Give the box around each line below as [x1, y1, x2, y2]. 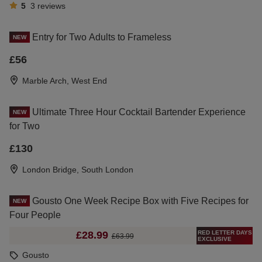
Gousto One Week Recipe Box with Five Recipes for [32, 195, 249, 206]
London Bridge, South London [22, 164, 133, 174]
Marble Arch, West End [22, 75, 107, 85]
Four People [9, 209, 61, 220]
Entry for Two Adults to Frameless [32, 32, 171, 42]
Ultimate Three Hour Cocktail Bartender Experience [32, 106, 246, 117]
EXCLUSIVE [197, 235, 232, 242]
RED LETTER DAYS [197, 229, 252, 236]
